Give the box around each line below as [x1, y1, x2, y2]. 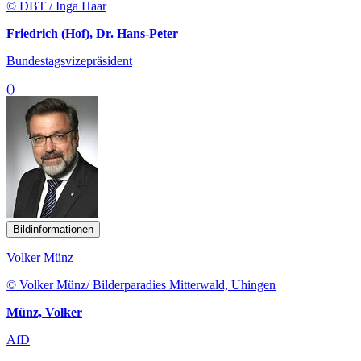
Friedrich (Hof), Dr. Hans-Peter [6, 26, 178, 40]
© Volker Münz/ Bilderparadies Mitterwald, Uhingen [6, 277, 276, 292]
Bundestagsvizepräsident [6, 53, 132, 68]
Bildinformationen [13, 222, 93, 235]
